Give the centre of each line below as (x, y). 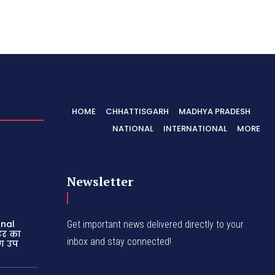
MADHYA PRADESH (215, 111)
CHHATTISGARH (137, 111)
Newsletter (100, 181)
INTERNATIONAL (195, 128)
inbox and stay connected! (119, 241)
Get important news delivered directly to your (156, 224)
